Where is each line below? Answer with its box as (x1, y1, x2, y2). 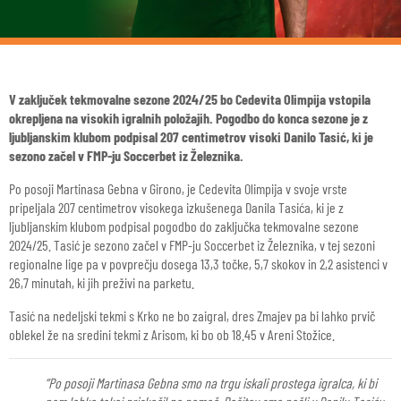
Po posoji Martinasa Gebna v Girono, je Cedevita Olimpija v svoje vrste (9, 180, 347, 197)
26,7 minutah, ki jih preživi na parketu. (9, 274, 194, 291)
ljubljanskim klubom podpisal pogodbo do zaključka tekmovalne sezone (9, 218, 359, 235)
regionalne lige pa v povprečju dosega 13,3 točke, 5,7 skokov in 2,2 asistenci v (9, 255, 388, 272)
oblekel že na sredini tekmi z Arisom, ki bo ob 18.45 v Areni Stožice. (9, 326, 335, 343)
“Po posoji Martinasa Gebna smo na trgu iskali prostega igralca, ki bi (45, 374, 377, 391)
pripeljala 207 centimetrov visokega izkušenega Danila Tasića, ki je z (9, 199, 344, 216)
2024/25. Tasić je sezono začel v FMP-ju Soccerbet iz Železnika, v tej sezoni (9, 236, 375, 253)
